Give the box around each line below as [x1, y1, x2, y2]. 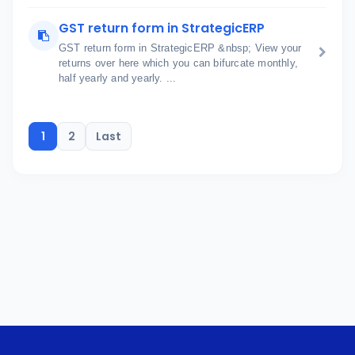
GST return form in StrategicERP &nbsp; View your [59, 42, 302, 54]
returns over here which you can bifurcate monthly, [59, 57, 298, 69]
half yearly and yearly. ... [59, 72, 177, 84]
